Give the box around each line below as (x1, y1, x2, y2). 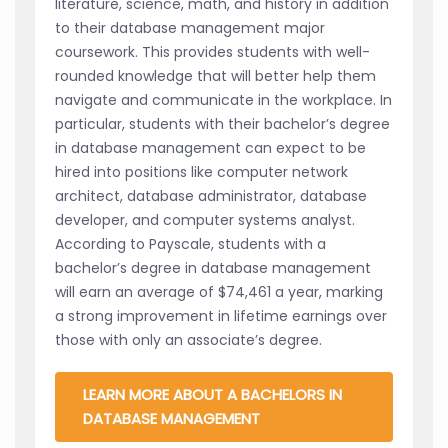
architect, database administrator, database (55, 186, 367, 207)
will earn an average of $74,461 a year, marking (55, 282, 383, 303)
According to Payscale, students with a (55, 234, 326, 255)
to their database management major (55, 18, 325, 39)
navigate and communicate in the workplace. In (55, 90, 392, 111)
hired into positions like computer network (55, 162, 348, 183)
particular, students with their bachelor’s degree (55, 114, 390, 135)
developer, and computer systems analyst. (55, 210, 355, 231)
